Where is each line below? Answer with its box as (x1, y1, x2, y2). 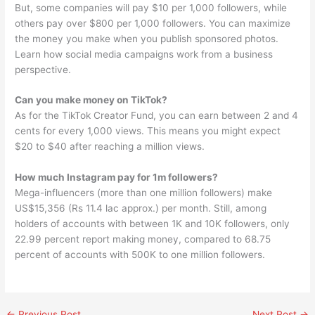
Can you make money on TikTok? (15, 94, 168, 106)
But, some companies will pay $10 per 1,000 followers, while (15, 1, 288, 13)
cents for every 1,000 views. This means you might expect (15, 125, 281, 137)
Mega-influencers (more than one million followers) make (15, 187, 273, 199)
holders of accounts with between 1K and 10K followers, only (15, 218, 290, 230)
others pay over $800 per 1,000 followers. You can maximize (15, 17, 291, 29)
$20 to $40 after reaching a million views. (15, 141, 205, 153)
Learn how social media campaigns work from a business (15, 48, 274, 60)
